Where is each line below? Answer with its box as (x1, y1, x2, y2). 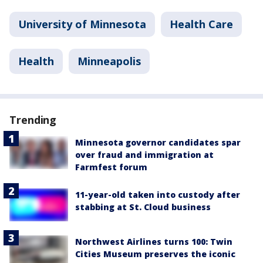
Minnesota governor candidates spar (75, 137, 241, 148)
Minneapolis (77, 54, 141, 68)
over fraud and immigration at (75, 149, 214, 160)
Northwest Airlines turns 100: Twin (75, 236, 232, 248)
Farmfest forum (75, 161, 147, 173)
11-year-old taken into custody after (75, 189, 240, 200)
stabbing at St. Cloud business (75, 201, 211, 213)
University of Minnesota (18, 17, 146, 31)
